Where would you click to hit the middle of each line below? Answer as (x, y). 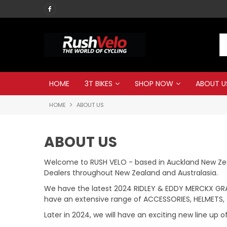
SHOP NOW (154, 84)
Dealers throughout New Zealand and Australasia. (131, 173)
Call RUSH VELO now (152, 8)
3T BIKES (99, 84)
